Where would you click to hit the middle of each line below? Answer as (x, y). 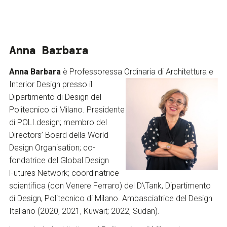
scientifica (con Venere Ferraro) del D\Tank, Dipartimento (110, 185)
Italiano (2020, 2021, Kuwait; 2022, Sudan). (84, 211)
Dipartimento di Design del (55, 97)
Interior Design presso (48, 84)
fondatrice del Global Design (59, 160)
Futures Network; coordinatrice (64, 173)
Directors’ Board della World (59, 135)
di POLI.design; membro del (58, 122)
